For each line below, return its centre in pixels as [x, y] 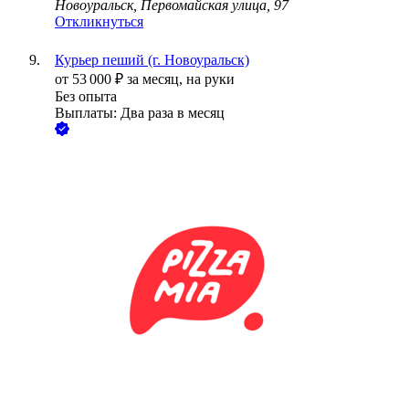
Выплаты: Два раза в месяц [140, 113]
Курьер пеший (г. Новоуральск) [152, 60]
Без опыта [86, 97]
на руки [210, 79]
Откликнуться [99, 22]
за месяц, [157, 79]
